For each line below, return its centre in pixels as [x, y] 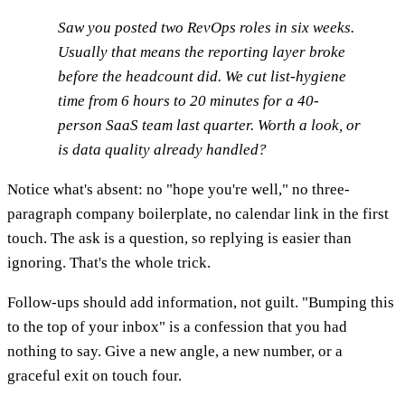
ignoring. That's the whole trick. [109, 262]
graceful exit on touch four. [94, 375]
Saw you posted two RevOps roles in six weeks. [206, 27]
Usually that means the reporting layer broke [202, 52]
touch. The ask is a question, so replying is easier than [179, 238]
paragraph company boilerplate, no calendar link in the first [198, 213]
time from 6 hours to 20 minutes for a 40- [188, 100]
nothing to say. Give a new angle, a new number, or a [175, 351]
